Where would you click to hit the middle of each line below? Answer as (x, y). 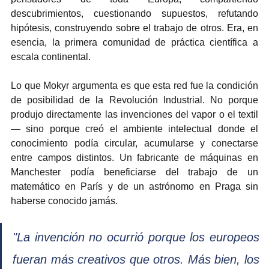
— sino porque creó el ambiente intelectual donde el (134, 128)
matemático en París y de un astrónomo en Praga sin (134, 186)
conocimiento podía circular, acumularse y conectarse (134, 143)
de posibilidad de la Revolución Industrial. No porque (134, 100)
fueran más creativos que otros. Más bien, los (136, 259)
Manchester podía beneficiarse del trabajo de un (134, 172)
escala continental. (51, 56)
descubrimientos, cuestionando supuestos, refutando (134, 13)
